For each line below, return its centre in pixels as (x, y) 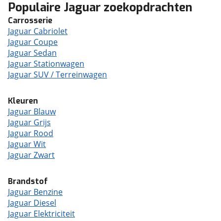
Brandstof (28, 181)
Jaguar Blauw (32, 111)
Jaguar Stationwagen (46, 64)
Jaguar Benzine (35, 192)
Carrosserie (30, 20)
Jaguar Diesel (32, 203)
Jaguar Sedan (32, 53)
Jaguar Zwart (31, 155)
